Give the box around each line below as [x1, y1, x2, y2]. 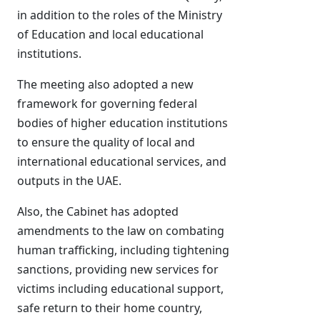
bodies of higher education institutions [17, 115, 228, 131]
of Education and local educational [17, 26, 204, 42]
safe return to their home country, [17, 300, 202, 316]
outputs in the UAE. [17, 173, 121, 189]
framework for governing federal [17, 96, 197, 111]
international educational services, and [17, 154, 226, 169]
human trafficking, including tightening [17, 242, 229, 258]
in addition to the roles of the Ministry [17, 7, 222, 23]
